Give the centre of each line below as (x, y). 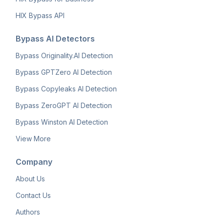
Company (34, 162)
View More (33, 139)
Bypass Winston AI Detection (62, 122)
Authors (28, 212)
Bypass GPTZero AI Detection (64, 72)
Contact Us (33, 196)
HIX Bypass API (40, 16)
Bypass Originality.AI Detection (64, 56)
